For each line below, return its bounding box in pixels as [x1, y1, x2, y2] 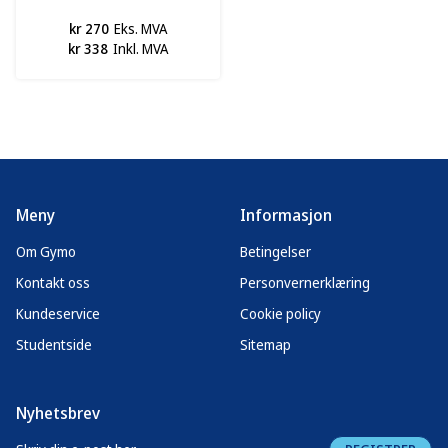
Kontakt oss [16, 273, 90, 292]
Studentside [16, 335, 92, 354]
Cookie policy [240, 304, 321, 323]
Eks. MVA [113, 18, 167, 38]
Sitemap [240, 335, 291, 354]
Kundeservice [16, 304, 100, 323]
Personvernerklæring [240, 273, 370, 292]
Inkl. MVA [112, 38, 168, 58]
